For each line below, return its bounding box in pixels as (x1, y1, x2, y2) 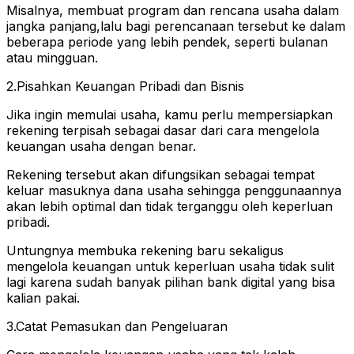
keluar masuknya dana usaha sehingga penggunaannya (6, 182, 341, 198)
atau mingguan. (6, 49, 98, 66)
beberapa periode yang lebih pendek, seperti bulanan (6, 33, 328, 50)
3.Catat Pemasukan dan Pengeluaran (6, 318, 228, 334)
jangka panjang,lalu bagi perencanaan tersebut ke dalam (6, 17, 345, 34)
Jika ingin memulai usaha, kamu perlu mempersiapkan (6, 106, 333, 122)
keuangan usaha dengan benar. (6, 137, 196, 154)
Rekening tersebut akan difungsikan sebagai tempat (6, 166, 314, 183)
